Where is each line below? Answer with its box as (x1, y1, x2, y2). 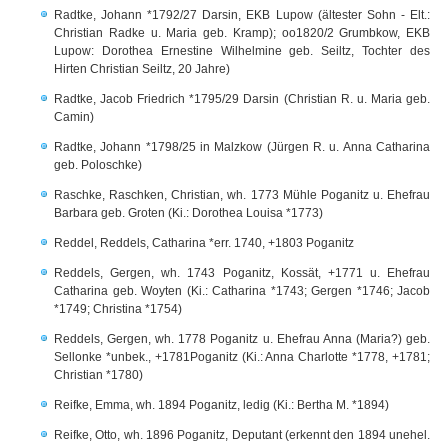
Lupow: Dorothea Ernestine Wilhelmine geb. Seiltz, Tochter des (54, 44, 430, 58)
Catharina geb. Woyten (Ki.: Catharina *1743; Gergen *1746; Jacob (54, 284, 430, 298)
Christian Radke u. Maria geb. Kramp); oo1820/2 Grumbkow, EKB (54, 26, 430, 40)
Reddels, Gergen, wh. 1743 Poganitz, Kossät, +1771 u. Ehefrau (54, 266, 430, 280)
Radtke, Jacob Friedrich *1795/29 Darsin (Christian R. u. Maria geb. (54, 92, 430, 106)
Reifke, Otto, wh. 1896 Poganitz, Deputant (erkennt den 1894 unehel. (54, 428, 430, 442)
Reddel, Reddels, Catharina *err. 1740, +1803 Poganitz (54, 236, 354, 250)
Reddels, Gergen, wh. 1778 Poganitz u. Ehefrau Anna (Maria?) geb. (54, 332, 430, 346)
